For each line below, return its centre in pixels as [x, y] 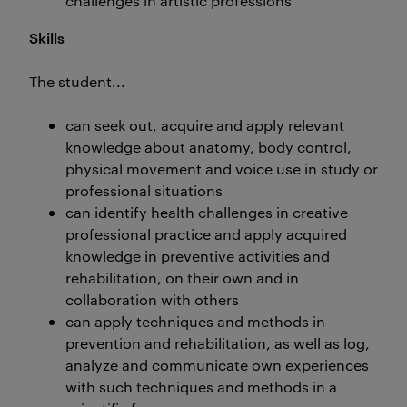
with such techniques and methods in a [201, 387]
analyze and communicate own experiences [217, 365]
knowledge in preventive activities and [198, 256]
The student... [77, 81]
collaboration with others [152, 299]
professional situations [144, 190]
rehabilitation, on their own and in [182, 278]
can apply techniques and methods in [195, 321]
